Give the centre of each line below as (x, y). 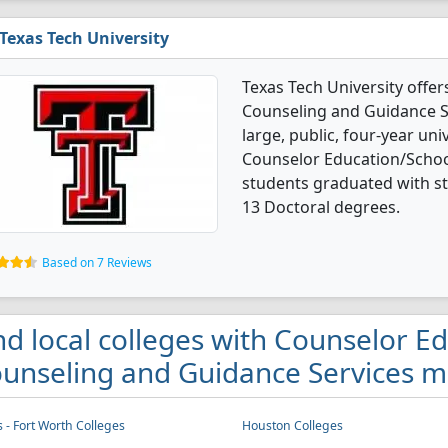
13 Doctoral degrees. (321, 207)
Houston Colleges (292, 425)
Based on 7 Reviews (97, 262)
